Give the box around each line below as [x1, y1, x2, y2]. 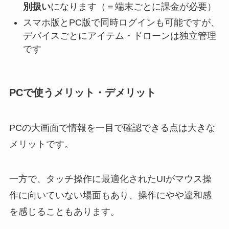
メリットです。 [9, 139, 74, 150]
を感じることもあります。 [9, 207, 120, 217]
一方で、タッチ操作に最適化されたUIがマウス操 [9, 174, 212, 185]
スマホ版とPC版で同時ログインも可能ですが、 [22, 17, 220, 28]
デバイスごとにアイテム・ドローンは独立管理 [22, 30, 216, 41]
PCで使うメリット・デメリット [9, 86, 156, 98]
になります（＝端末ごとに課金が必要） [50, 2, 216, 12]
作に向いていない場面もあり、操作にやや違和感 [9, 190, 212, 201]
